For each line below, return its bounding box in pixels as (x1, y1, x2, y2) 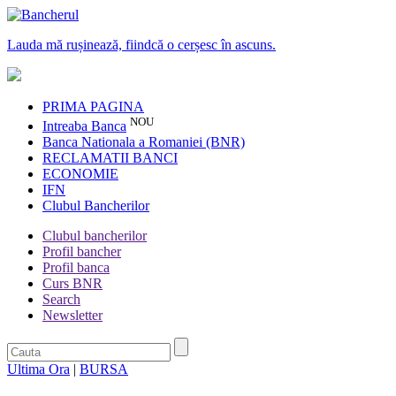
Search (42, 292, 80, 308)
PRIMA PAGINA (42, 99, 144, 114)
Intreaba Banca (42, 118, 126, 134)
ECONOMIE (42, 166, 118, 182)
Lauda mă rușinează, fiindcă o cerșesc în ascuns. (7, 37, 276, 52)
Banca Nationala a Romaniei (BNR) (42, 134, 245, 150)
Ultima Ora (7, 362, 70, 377)
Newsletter (42, 308, 103, 324)
